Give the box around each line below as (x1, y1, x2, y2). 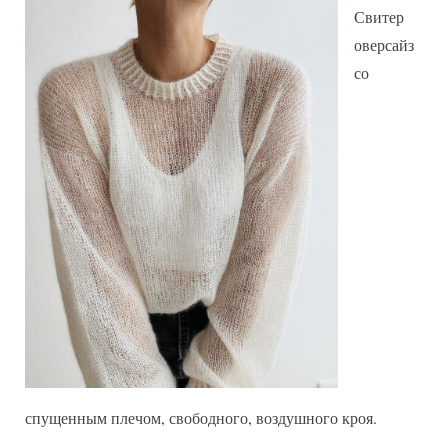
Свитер (354, 5, 404, 27)
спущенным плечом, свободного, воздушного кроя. (25, 406, 382, 428)
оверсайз (354, 33, 414, 55)
